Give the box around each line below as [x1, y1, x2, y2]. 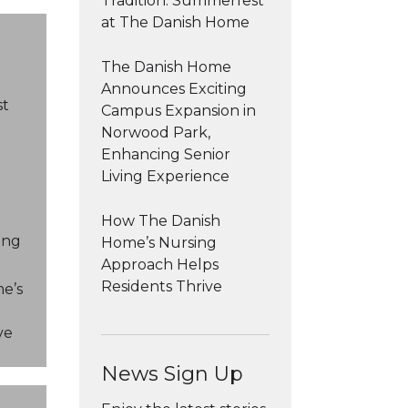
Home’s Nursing [101, 234, 217, 251]
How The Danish [101, 212, 220, 229]
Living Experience [101, 168, 229, 185]
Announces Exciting [101, 80, 247, 97]
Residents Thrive [101, 278, 222, 295]
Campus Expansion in [101, 102, 256, 119]
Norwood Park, [101, 124, 210, 141]
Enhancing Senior [101, 146, 230, 163]
